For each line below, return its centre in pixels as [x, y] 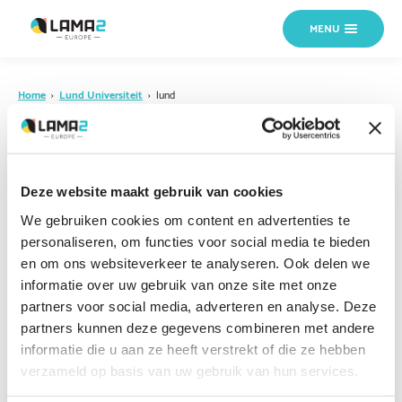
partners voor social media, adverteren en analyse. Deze [199, 306]
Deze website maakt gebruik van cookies [152, 191]
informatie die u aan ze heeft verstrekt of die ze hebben [193, 349]
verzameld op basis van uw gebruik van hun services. [190, 371]
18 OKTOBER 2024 [66, 131]
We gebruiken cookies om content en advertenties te [185, 220]
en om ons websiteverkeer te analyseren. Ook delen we [195, 263]
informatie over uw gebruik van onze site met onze [179, 284]
